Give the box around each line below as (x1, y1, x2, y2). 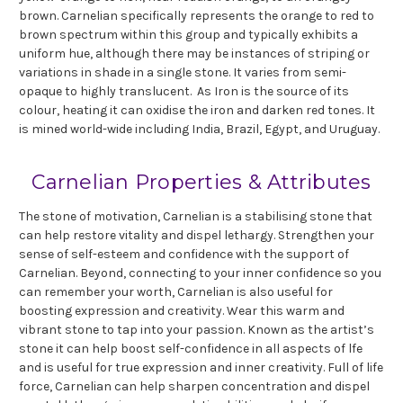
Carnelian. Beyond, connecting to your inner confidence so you (19, 264, 381, 281)
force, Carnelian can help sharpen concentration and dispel (19, 378, 370, 394)
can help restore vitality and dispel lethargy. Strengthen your (19, 227, 374, 243)
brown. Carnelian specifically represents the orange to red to (19, 7, 374, 23)
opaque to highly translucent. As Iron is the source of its (19, 83, 349, 99)
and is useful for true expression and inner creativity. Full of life (19, 359, 383, 375)
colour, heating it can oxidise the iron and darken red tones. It (19, 102, 375, 118)
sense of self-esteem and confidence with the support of (19, 246, 349, 262)
